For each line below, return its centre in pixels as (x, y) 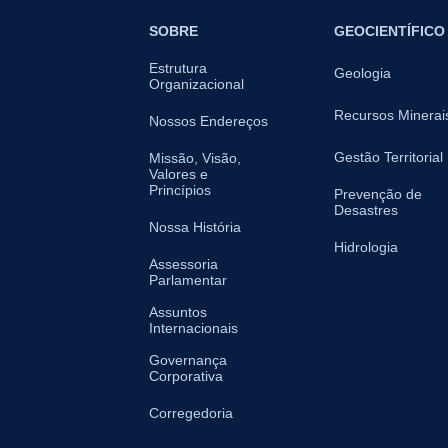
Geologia (362, 72)
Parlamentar (188, 279)
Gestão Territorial (388, 156)
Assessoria (183, 263)
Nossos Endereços (208, 120)
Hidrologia (366, 246)
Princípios (180, 189)
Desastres (366, 209)
